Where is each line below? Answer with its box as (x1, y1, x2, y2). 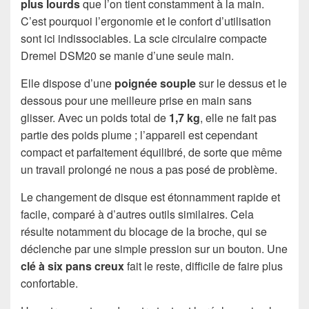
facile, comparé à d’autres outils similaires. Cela (21, 206, 254, 223)
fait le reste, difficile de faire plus (124, 258, 283, 275)
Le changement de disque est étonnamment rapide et (21, 189, 280, 206)
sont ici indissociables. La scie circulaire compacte (21, 30, 267, 47)
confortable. (21, 275, 78, 292)
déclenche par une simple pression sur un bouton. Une (21, 241, 288, 257)
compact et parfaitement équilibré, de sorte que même (21, 144, 282, 161)
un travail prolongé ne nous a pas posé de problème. (21, 161, 277, 178)
